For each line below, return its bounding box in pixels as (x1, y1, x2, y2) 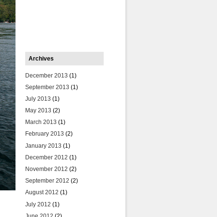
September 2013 (25, 83, 69, 91)
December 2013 (25, 72, 68, 79)
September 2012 (25, 177, 69, 185)
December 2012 (25, 154, 68, 161)
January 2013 (25, 142, 62, 149)
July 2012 (25, 201, 51, 208)
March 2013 (25, 119, 57, 126)
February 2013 (25, 130, 64, 138)
